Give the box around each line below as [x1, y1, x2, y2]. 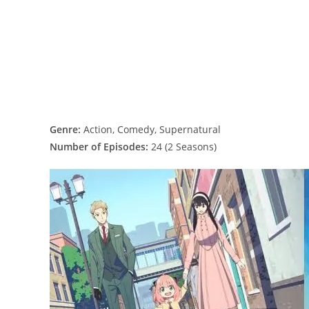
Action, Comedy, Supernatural [81, 122, 221, 136]
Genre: [50, 122, 81, 136]
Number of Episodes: [50, 139, 148, 153]
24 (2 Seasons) [148, 139, 217, 153]
